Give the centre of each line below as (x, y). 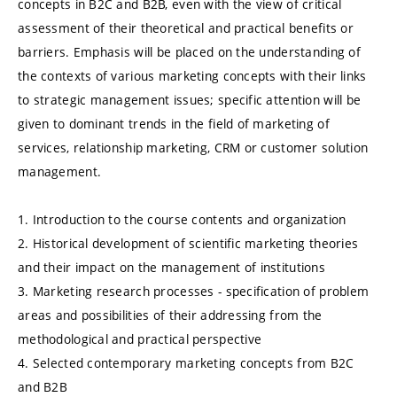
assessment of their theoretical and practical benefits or (186, 28)
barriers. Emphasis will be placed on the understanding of (189, 52)
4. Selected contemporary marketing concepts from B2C (186, 363)
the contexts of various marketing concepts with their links (192, 76)
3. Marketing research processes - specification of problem (194, 292)
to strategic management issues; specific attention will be (190, 100)
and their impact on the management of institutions (171, 268)
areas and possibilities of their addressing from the (170, 315)
